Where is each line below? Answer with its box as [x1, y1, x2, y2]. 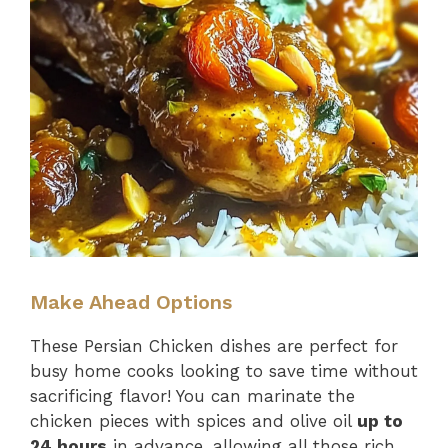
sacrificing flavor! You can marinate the [30, 385, 355, 406]
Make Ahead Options [30, 289, 232, 314]
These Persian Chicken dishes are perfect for [30, 335, 398, 356]
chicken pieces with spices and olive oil [30, 410, 357, 431]
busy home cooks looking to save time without [30, 360, 418, 381]
